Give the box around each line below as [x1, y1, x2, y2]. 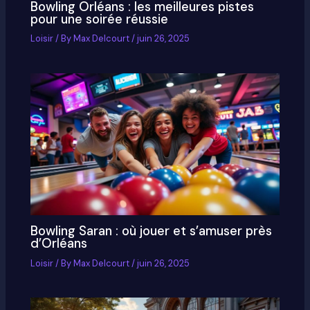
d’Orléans [30, 235, 88, 253]
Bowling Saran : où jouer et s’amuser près [30, 223, 273, 240]
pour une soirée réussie [30, 10, 169, 28]
